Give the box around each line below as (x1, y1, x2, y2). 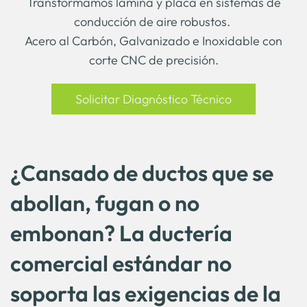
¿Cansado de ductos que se (10, 159, 273, 186)
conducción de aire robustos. (74, 14, 233, 29)
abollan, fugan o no (10, 189, 199, 217)
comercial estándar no (10, 249, 232, 277)
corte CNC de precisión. (88, 52, 219, 68)
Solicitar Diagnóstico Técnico (75, 91, 232, 107)
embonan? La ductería (10, 219, 232, 247)
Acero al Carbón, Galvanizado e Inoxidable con (25, 33, 282, 49)
